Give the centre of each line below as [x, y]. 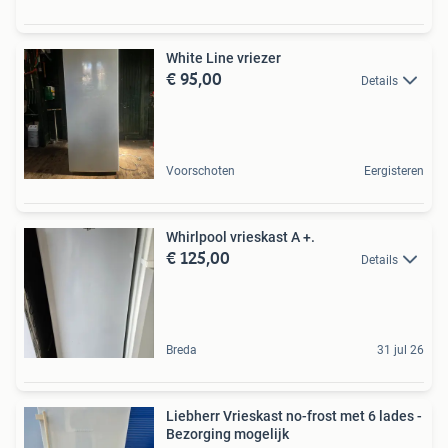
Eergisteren [394, 171]
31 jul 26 [400, 350]
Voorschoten [200, 171]
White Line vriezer [223, 58]
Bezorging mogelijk [227, 434]
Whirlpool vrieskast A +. [240, 237]
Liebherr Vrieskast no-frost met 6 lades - [294, 416]
